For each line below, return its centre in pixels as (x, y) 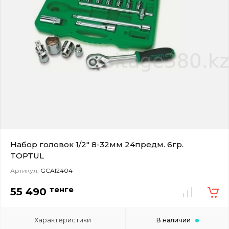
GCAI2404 (56, 170)
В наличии (173, 220)
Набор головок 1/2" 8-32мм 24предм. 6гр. (97, 144)
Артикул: (25, 170)
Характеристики (63, 220)
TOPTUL (27, 155)
